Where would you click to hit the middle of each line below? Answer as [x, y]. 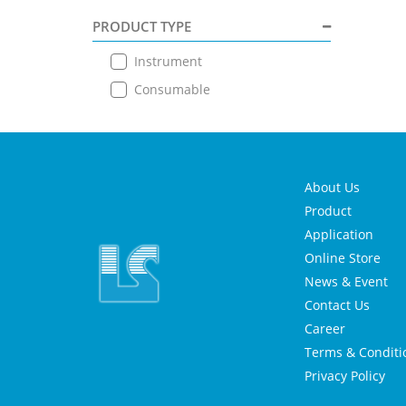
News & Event [346, 282]
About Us [332, 188]
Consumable [172, 89]
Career [325, 329]
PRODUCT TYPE [142, 27]
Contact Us [337, 305]
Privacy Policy [345, 376]
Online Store [343, 258]
